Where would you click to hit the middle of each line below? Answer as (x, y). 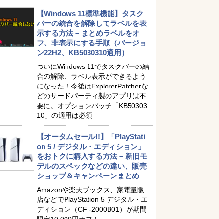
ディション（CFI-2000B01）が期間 (92, 209)
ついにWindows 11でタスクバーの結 (93, 66)
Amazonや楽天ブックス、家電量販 (90, 190)
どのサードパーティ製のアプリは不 (91, 96)
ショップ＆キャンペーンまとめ (88, 176)
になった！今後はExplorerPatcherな (92, 86)
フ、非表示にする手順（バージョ (92, 43)
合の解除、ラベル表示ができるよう (91, 76)
